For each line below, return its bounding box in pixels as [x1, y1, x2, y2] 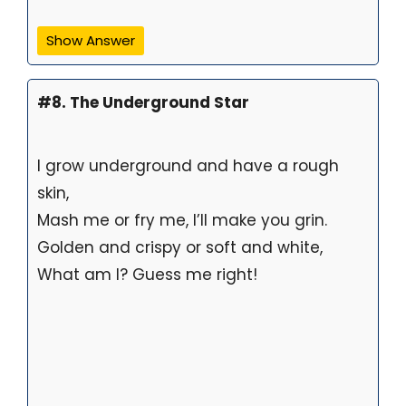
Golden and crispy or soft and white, [37, 236, 323, 258]
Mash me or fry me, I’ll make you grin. [37, 208, 327, 231]
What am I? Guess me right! [37, 263, 257, 285]
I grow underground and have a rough [37, 154, 339, 177]
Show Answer [46, 30, 135, 50]
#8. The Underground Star [37, 91, 249, 113]
